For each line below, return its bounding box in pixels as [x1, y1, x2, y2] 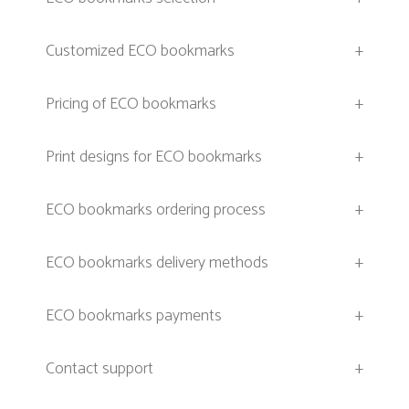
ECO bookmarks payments [46, 301, 222, 330]
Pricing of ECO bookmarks [46, 89, 216, 118]
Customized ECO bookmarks [46, 37, 235, 65]
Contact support [46, 354, 153, 383]
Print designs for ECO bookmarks [46, 142, 262, 171]
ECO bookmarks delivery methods [46, 248, 268, 277]
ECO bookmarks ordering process [46, 195, 266, 224]
